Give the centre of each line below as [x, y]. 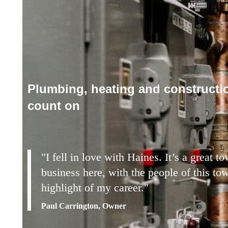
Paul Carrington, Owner [84, 206]
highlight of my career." [95, 188]
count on [54, 106]
